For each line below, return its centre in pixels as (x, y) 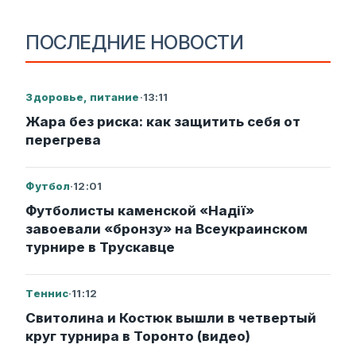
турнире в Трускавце (101, 248)
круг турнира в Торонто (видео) (138, 337)
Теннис (47, 294)
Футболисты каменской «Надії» (140, 211)
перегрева (64, 140)
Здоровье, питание (83, 97)
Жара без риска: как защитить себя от (163, 122)
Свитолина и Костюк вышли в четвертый (171, 318)
